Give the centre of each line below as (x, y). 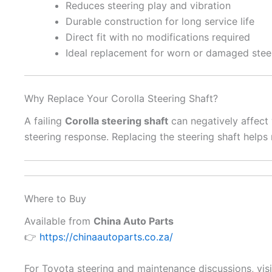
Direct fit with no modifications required (158, 37)
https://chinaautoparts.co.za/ (106, 236)
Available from (59, 221)
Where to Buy (55, 198)
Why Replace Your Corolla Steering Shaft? (121, 98)
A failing (45, 121)
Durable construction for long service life (160, 21)
